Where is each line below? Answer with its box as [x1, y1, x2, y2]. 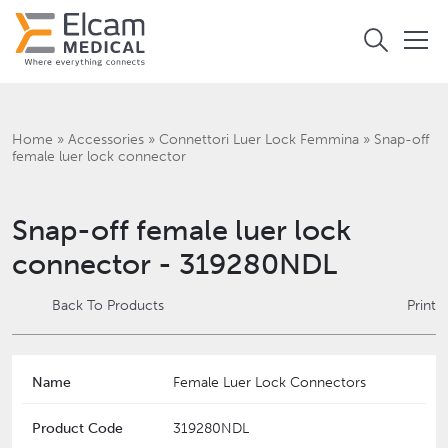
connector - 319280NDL [12, 247, 337, 282]
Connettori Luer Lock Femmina [159, 131, 359, 149]
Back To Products [52, 297, 164, 315]
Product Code [32, 420, 123, 438]
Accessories [68, 131, 144, 149]
